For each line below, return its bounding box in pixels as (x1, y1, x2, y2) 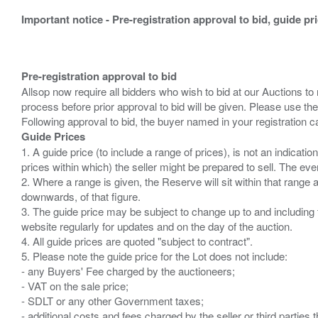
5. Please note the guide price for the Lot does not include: (21, 248, 287, 263)
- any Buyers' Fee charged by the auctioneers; (21, 263, 235, 278)
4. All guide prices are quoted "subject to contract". (21, 234, 253, 248)
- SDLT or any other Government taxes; (21, 293, 204, 308)
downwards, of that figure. (21, 189, 141, 204)
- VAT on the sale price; (21, 278, 128, 293)
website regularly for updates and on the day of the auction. (21, 219, 292, 234)
